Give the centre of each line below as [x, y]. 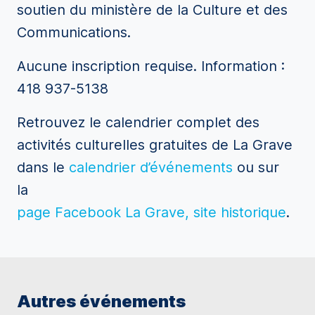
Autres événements [101, 301]
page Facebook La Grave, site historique [152, 212]
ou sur [258, 167]
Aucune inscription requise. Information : [151, 66]
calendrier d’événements [153, 167]
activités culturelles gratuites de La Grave [155, 145]
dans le [43, 167]
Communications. [74, 32]
